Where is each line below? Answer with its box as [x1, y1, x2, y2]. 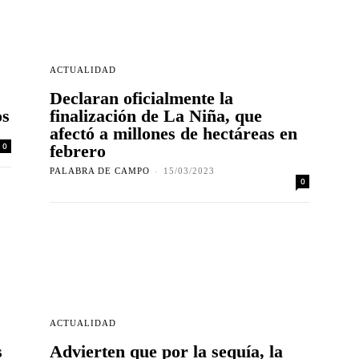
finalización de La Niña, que [50, 106, 262, 127]
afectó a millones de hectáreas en [50, 123, 297, 144]
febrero [50, 141, 106, 162]
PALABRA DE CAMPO [50, 166, 150, 176]
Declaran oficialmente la [50, 88, 233, 109]
